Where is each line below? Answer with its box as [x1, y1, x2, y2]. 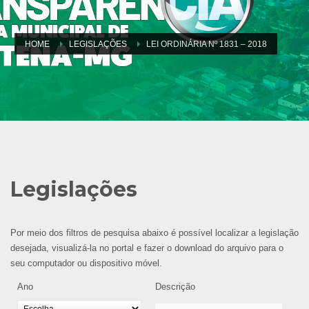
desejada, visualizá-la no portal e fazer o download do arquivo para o [10, 242, 283, 253]
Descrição [155, 281, 195, 292]
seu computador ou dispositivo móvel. [10, 257, 162, 268]
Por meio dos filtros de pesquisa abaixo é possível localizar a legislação [10, 227, 299, 238]
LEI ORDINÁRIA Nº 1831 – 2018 [146, 39, 267, 49]
